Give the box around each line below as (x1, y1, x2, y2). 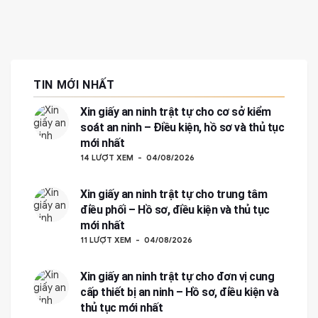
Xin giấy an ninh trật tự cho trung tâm (80, 187, 267, 201)
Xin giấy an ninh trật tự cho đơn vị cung (80, 269, 274, 283)
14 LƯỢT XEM (80, 152, 133, 163)
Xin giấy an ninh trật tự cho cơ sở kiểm (80, 104, 271, 119)
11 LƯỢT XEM (80, 234, 131, 245)
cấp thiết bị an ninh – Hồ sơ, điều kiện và (80, 285, 278, 299)
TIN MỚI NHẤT (33, 77, 115, 92)
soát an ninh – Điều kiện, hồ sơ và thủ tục (80, 120, 284, 134)
